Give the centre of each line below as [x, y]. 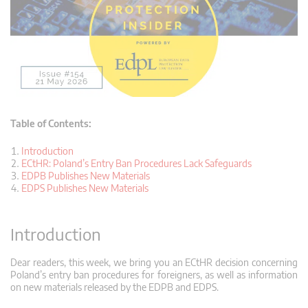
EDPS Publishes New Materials [85, 188]
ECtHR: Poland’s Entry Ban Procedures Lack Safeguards [136, 163]
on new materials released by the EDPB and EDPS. [114, 287]
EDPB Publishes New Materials [86, 175]
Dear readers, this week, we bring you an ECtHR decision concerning [154, 262]
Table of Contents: [51, 123]
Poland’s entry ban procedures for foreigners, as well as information [154, 274]
